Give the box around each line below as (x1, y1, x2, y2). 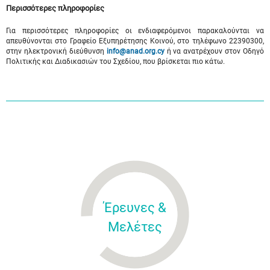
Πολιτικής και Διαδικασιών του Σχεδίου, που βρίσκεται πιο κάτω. (6, 57, 225, 66)
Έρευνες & (104, 200, 166, 215)
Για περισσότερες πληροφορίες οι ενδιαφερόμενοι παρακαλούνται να (6, 27, 264, 35)
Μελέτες (108, 219, 162, 234)
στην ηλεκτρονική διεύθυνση (6, 47, 107, 55)
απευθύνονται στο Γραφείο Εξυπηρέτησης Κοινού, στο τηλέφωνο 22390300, (6, 37, 264, 45)
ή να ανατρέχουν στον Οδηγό (164, 47, 264, 55)
